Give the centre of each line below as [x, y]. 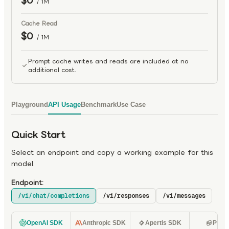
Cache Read [39, 24]
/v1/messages [184, 196]
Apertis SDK [163, 223]
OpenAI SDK [45, 223]
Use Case [131, 104]
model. [23, 164]
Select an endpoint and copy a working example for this [112, 152]
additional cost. [52, 70]
